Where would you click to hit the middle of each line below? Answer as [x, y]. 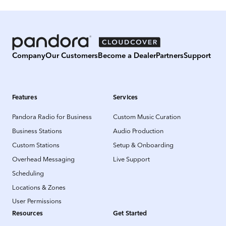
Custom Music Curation [147, 117]
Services [126, 97]
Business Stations [37, 131]
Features [24, 97]
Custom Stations [36, 145]
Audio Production [138, 131]
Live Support [131, 159]
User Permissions [37, 201]
